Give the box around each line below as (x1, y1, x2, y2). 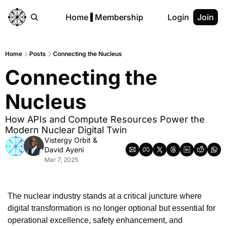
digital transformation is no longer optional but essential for (8, 204, 215, 212)
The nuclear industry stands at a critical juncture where (8, 192, 202, 200)
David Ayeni (44, 145, 84, 154)
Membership (94, 12, 143, 22)
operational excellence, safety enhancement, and (8, 216, 183, 224)
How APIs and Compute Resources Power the (5, 114, 205, 125)
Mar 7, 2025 (44, 156, 78, 163)
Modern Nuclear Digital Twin (5, 125, 127, 135)
